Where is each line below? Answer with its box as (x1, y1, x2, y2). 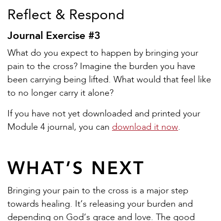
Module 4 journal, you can (7, 122, 112, 132)
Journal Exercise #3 (7, 29, 100, 41)
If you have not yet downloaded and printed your (7, 109, 200, 118)
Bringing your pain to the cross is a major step (7, 186, 188, 195)
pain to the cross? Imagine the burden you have (7, 62, 195, 71)
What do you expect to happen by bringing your (7, 48, 198, 58)
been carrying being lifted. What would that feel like (7, 75, 211, 84)
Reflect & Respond (7, 6, 124, 23)
